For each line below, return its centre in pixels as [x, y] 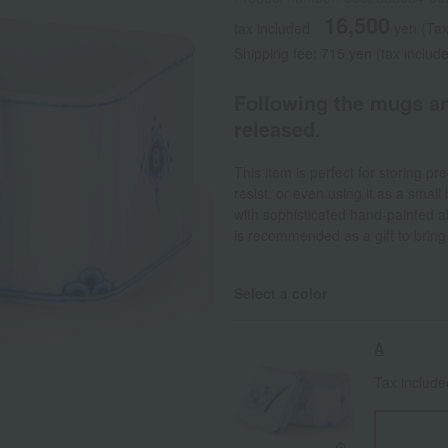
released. [277, 128]
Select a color [280, 293]
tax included [272, 28]
